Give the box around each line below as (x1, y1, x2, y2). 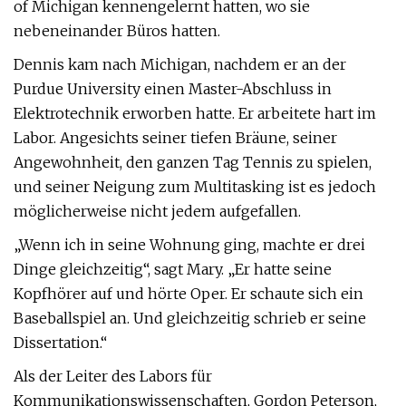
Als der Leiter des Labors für (14, 367, 212, 385)
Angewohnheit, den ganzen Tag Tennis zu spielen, (14, 153, 372, 171)
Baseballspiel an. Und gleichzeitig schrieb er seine (14, 309, 366, 327)
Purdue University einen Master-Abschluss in (14, 80, 332, 98)
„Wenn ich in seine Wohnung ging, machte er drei (14, 236, 365, 254)
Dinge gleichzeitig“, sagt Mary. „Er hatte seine (14, 260, 332, 278)
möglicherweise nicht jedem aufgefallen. (14, 202, 301, 220)
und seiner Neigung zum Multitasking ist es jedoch (14, 178, 376, 196)
